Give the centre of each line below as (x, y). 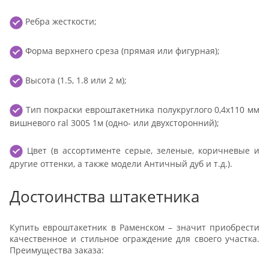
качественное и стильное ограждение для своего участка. (134, 238)
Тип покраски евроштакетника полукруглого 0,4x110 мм (141, 110)
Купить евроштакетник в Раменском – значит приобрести (134, 227)
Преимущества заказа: (57, 250)
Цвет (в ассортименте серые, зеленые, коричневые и (141, 151)
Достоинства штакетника (104, 197)
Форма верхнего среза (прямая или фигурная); (121, 51)
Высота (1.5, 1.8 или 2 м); (75, 80)
